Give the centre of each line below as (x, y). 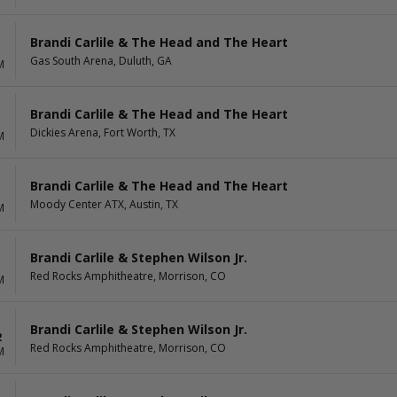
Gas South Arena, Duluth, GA (101, 60)
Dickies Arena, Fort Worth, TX (103, 132)
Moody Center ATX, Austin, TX (104, 204)
